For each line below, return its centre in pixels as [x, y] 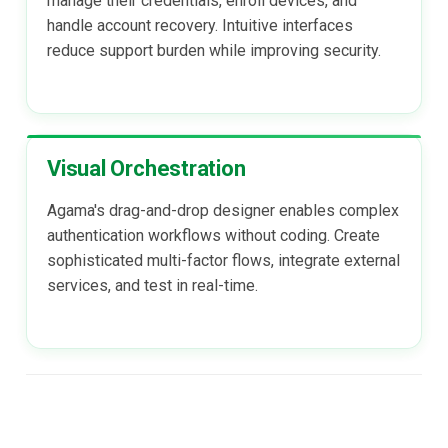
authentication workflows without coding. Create [213, 235]
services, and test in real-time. [152, 285]
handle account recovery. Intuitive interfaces [200, 25]
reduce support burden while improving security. [214, 50]
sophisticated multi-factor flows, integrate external [223, 260]
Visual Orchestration [146, 168]
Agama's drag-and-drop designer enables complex [223, 210]
